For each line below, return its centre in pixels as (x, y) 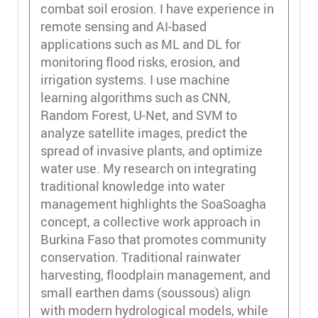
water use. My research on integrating (148, 168)
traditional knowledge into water (133, 186)
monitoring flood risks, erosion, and (140, 61)
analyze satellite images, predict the (144, 132)
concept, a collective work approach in (150, 221)
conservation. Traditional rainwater (141, 257)
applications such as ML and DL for (141, 44)
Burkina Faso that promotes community (153, 239)
